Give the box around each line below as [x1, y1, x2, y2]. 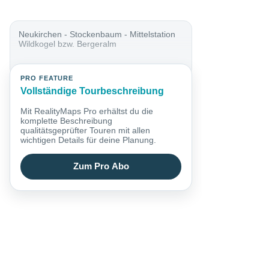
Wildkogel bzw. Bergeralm [19, 38, 117, 49]
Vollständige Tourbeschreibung [20, 86, 165, 97]
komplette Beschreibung [20, 115, 113, 125]
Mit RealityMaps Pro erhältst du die [20, 106, 154, 116]
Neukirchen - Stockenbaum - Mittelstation [19, 29, 176, 39]
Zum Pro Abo [73, 162, 129, 172]
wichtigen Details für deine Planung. [20, 134, 157, 145]
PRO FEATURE [20, 74, 74, 82]
